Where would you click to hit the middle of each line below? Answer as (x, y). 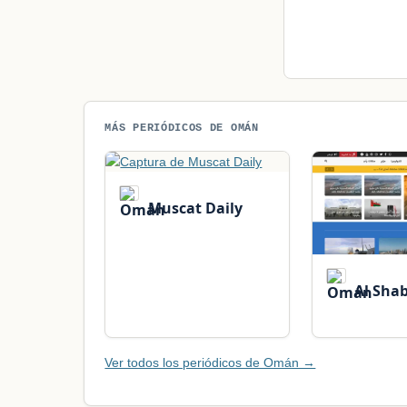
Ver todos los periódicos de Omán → (210, 362)
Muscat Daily (193, 208)
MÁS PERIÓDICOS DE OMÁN (182, 128)
